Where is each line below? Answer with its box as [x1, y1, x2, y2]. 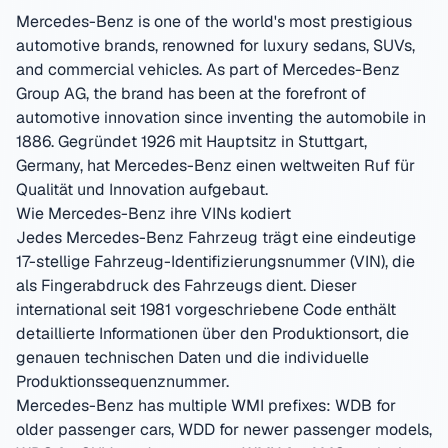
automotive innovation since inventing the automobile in [16, 107, 426, 128]
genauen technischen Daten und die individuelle [16, 347, 369, 368]
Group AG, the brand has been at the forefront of [16, 83, 366, 104]
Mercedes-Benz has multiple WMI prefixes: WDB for [16, 395, 396, 416]
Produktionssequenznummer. [16, 371, 229, 392]
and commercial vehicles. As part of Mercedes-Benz [16, 59, 400, 80]
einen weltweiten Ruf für [232, 155, 415, 176]
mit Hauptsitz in [175, 131, 294, 152]
